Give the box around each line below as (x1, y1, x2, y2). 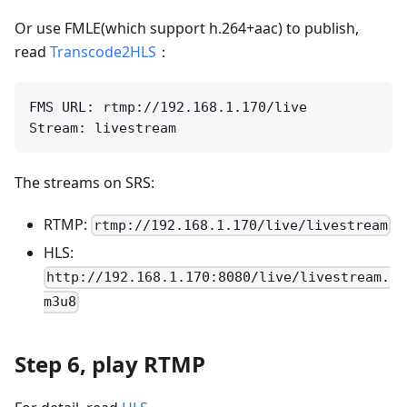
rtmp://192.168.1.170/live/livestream (94, 217, 389, 234)
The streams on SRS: (15, 173, 154, 193)
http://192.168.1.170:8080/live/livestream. (46, 269, 391, 286)
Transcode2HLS (50, 42, 156, 62)
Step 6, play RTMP (15, 348, 205, 379)
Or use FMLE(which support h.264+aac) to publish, (15, 18, 359, 38)
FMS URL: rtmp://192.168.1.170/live (29, 99, 307, 115)
